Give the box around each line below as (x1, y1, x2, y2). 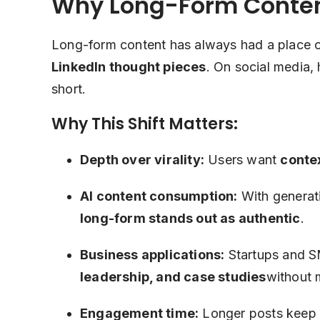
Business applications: (80, 247, 225, 262)
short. (51, 81, 86, 96)
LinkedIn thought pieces (51, 59, 206, 74)
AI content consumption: (80, 189, 238, 204)
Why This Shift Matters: (51, 113, 238, 135)
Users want (204, 152, 281, 167)
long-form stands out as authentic (80, 211, 301, 226)
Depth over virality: (80, 152, 204, 167)
